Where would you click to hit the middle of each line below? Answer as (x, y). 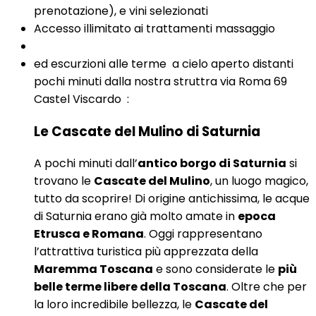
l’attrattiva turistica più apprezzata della (146, 252)
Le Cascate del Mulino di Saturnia (147, 131)
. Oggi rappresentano (203, 234)
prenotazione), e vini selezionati (121, 11)
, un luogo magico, (259, 181)
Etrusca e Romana (89, 234)
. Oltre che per (267, 287)
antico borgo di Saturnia (212, 164)
